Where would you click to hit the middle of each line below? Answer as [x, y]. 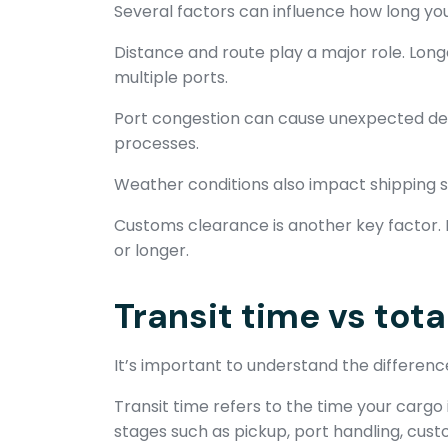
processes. [156, 143]
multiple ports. [171, 77]
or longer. [151, 250]
